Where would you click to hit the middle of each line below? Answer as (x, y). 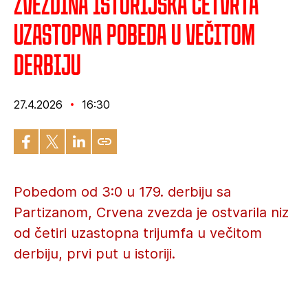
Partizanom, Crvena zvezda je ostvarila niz (151, 212)
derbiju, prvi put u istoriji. (95, 254)
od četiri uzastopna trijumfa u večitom (138, 233)
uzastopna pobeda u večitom (134, 34)
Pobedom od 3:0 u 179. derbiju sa (122, 192)
